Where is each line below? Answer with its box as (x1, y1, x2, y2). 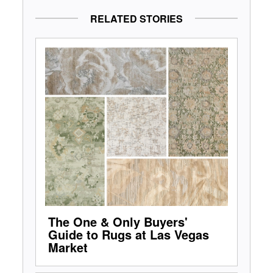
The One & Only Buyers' (48, 212, 188, 230)
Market (48, 238, 88, 256)
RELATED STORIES (90, 11, 183, 26)
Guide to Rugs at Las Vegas (48, 225, 209, 243)
